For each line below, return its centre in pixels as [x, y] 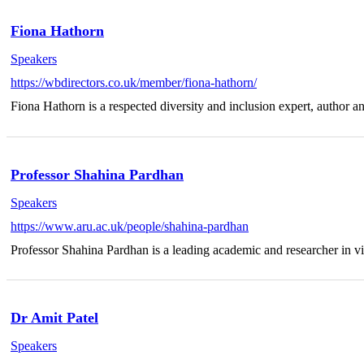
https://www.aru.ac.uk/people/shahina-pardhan [130, 226]
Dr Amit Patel [54, 318]
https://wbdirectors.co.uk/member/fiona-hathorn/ [134, 83]
